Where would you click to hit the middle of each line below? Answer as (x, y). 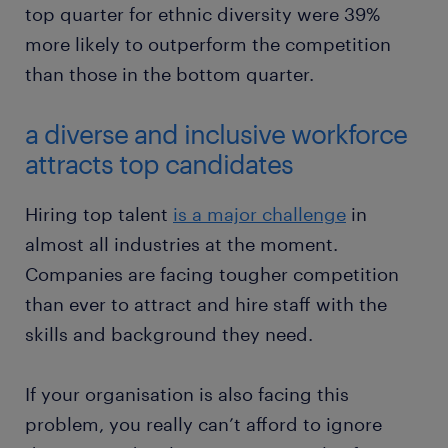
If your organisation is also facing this (187, 394)
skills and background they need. (171, 334)
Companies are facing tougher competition (212, 274)
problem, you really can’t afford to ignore (203, 424)
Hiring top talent (99, 214)
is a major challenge (259, 214)
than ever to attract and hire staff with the (206, 304)
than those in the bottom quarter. (169, 74)
